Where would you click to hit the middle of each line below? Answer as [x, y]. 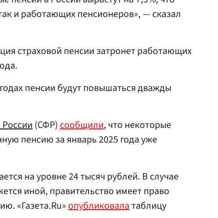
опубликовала [99, 206]
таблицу [148, 206]
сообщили [82, 125]
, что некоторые [137, 125]
